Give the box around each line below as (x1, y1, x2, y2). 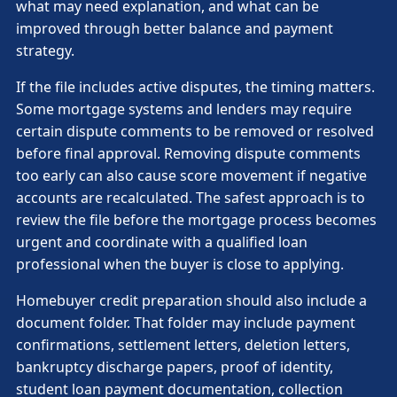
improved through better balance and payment (16, 19, 333, 39)
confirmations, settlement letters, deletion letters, (16, 335, 350, 355)
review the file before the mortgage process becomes (16, 210, 377, 230)
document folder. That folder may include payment (16, 313, 355, 333)
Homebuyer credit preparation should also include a (16, 291, 367, 311)
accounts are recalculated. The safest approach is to (16, 188, 365, 208)
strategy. (16, 41, 74, 61)
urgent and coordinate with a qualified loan (16, 232, 307, 253)
